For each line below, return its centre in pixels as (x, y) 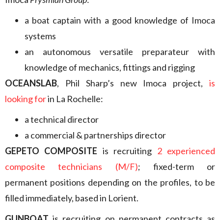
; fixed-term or (176, 166)
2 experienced (186, 151)
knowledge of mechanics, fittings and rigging (110, 67)
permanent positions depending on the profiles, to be (110, 182)
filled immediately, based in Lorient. (72, 198)
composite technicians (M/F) (71, 166)
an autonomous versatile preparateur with (120, 52)
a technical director (62, 119)
